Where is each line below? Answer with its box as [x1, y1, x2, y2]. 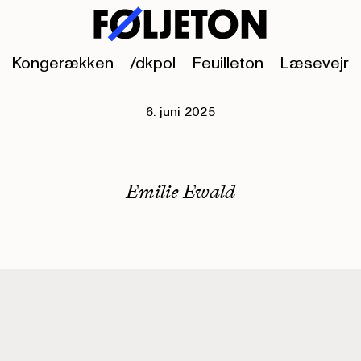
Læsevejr [279, 52, 349, 75]
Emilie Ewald [125, 180, 235, 203]
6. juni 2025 [146, 103, 215, 121]
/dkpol [129, 52, 176, 75]
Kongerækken [10, 52, 114, 75]
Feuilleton [191, 52, 263, 75]
